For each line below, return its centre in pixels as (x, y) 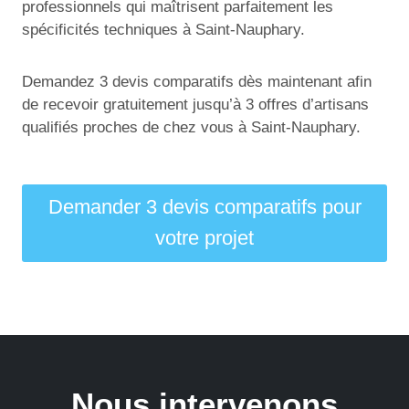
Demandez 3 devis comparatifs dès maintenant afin (197, 81)
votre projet (204, 238)
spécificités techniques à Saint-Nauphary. (163, 29)
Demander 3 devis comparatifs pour (204, 207)
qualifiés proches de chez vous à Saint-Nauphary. (191, 127)
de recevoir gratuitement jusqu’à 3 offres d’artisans (195, 104)
